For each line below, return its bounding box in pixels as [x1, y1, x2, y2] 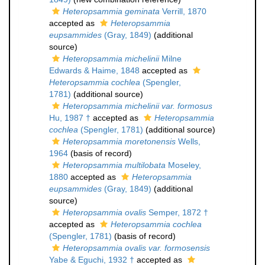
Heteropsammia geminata [63, 7, 160, 16]
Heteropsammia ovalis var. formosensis [63, 243, 210, 253]
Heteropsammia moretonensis [63, 137, 176, 146]
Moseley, [166, 160, 201, 170]
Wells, [176, 137, 201, 146]
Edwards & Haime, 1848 [49, 66, 140, 75]
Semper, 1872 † [146, 208, 208, 217]
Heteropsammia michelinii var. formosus [63, 101, 212, 111]
